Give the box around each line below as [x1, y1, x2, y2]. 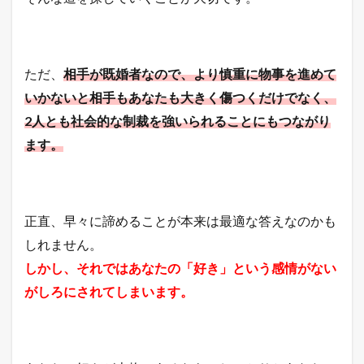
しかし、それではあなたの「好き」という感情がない [24, 259, 336, 275]
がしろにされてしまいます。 [24, 283, 193, 299]
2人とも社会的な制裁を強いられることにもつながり [24, 112, 331, 128]
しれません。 [24, 236, 102, 252]
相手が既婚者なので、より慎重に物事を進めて [63, 65, 336, 81]
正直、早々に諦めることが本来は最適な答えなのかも [24, 212, 336, 228]
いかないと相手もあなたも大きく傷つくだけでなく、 [24, 89, 336, 105]
